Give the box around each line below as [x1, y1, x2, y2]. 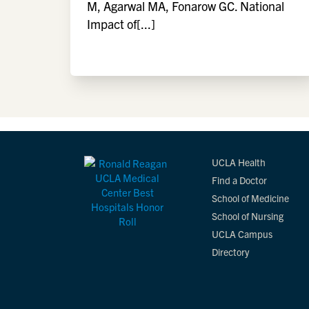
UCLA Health [212, 156, 266, 168]
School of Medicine [212, 192, 289, 204]
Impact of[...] [87, 16, 155, 32]
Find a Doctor [212, 174, 267, 186]
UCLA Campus [212, 228, 272, 240]
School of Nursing [212, 210, 283, 222]
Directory [212, 246, 249, 258]
